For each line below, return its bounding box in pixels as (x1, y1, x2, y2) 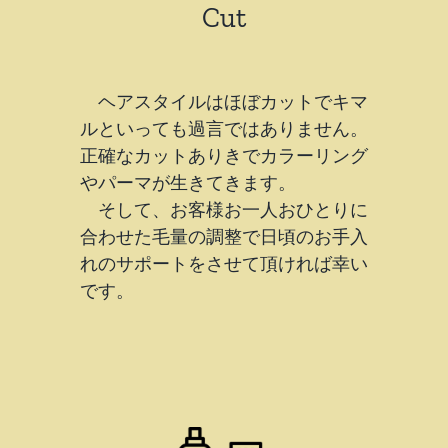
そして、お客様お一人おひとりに (80, 199, 368, 222)
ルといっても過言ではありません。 (80, 118, 368, 141)
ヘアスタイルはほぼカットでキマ (80, 91, 368, 114)
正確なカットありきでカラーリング (80, 145, 368, 168)
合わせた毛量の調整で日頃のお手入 (80, 226, 368, 249)
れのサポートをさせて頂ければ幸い (80, 253, 368, 276)
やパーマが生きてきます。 (80, 172, 296, 195)
